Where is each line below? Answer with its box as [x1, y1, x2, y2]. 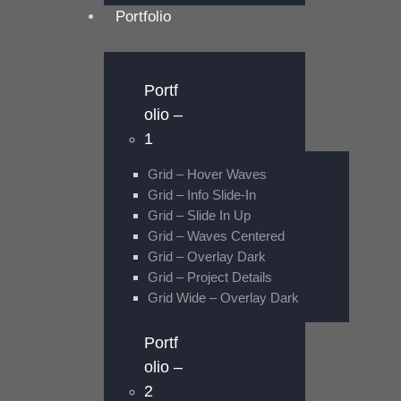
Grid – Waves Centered [147, 228, 285, 244]
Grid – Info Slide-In [147, 187, 256, 203]
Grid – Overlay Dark [147, 249, 266, 265]
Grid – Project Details [147, 269, 272, 286]
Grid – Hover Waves [147, 166, 267, 183]
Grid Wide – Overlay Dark [147, 290, 299, 306]
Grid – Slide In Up [147, 208, 251, 224]
